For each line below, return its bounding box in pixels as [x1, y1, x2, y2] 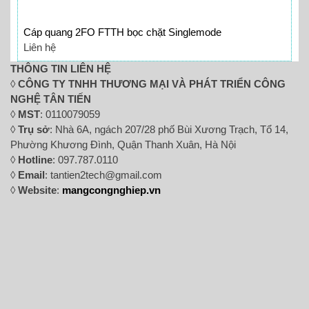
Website [18, 184, 57, 197]
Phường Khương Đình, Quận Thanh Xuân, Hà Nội [10, 139, 236, 151]
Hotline [18, 154, 52, 166]
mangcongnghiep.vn [62, 184, 161, 197]
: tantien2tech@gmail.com [45, 169, 162, 181]
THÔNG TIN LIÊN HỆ [10, 63, 111, 75]
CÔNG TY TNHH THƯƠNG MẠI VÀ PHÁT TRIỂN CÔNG [18, 78, 286, 90]
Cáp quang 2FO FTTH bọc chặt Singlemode [23, 26, 221, 39]
